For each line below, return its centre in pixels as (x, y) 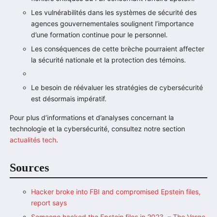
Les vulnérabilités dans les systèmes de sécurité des (114, 12)
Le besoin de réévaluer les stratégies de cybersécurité (117, 87)
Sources (30, 167)
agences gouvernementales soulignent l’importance (112, 23)
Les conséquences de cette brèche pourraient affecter (118, 48)
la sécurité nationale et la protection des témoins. (108, 60)
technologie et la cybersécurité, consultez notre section (97, 128)
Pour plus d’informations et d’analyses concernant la (92, 117)
